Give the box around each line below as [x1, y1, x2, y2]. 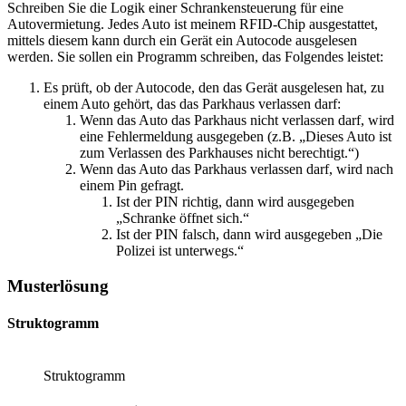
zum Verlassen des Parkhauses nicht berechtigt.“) [80, 145, 359, 161]
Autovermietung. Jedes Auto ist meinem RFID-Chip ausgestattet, [7, 16, 378, 33]
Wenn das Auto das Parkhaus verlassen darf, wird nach [80, 161, 393, 178]
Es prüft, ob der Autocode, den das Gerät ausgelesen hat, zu [43, 80, 384, 96]
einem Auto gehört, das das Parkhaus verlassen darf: [43, 96, 341, 112]
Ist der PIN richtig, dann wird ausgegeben [116, 194, 354, 210]
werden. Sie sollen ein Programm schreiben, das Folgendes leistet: [7, 49, 383, 65]
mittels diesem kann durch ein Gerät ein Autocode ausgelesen [7, 33, 357, 49]
